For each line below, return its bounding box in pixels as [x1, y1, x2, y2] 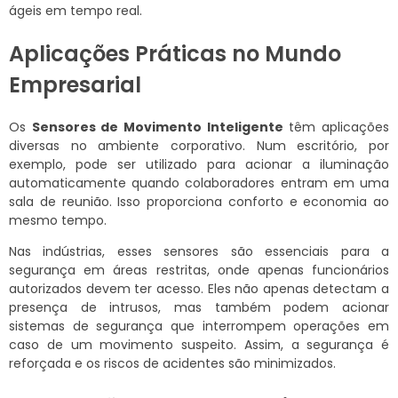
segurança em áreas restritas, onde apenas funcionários [9, 260, 389, 279]
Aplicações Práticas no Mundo [9, 38, 341, 68]
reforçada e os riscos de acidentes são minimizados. [9, 354, 336, 372]
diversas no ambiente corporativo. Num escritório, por [9, 136, 389, 155]
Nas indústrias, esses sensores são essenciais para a [9, 242, 389, 260]
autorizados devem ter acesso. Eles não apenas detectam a [9, 279, 389, 298]
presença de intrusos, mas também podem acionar [9, 298, 389, 316]
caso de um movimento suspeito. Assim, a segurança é [9, 335, 389, 354]
